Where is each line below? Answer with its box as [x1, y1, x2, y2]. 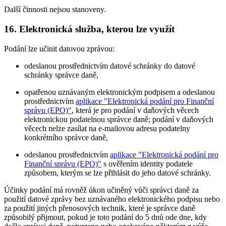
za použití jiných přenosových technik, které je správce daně [4, 203, 195, 212]
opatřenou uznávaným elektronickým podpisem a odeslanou [24, 87, 215, 96]
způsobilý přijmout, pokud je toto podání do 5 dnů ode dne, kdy [4, 212, 207, 221]
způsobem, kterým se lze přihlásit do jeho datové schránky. [24, 168, 211, 177]
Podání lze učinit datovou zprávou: [4, 44, 115, 53]
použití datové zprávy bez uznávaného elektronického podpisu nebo [4, 194, 220, 203]
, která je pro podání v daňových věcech [72, 105, 199, 115]
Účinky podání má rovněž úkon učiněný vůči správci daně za [4, 185, 199, 194]
